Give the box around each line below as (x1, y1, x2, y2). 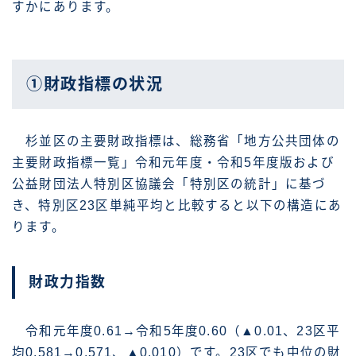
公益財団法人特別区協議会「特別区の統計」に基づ (12, 177, 327, 192)
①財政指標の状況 (26, 75, 163, 94)
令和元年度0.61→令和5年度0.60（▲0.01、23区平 (12, 324, 341, 339)
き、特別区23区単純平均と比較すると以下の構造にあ (12, 199, 342, 213)
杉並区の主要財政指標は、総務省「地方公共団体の (12, 134, 340, 149)
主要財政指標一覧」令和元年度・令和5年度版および (12, 156, 335, 170)
